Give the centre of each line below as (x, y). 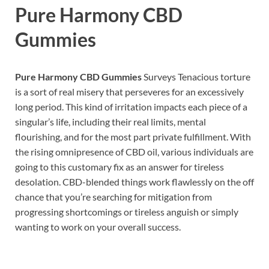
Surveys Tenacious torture (196, 77)
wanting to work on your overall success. (98, 227)
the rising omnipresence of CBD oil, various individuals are (134, 152)
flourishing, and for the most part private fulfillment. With (133, 137)
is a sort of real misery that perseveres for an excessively (129, 92)
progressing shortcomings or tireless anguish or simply (127, 212)
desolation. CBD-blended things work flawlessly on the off (134, 182)
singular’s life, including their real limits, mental (110, 122)
